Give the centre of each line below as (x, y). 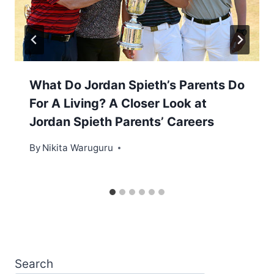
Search (34, 264)
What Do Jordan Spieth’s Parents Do (137, 85)
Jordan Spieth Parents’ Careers (122, 122)
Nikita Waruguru (78, 147)
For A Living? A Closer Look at (118, 104)
